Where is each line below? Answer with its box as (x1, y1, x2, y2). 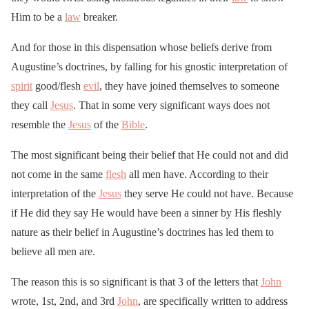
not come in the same (11, 168, 106, 181)
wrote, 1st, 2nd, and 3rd (11, 295, 117, 308)
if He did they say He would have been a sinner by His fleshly (11, 207, 281, 219)
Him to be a (11, 11, 65, 23)
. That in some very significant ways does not (73, 99, 270, 112)
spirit (11, 80, 32, 92)
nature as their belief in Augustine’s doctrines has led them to (11, 226, 274, 239)
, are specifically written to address (138, 295, 288, 308)
